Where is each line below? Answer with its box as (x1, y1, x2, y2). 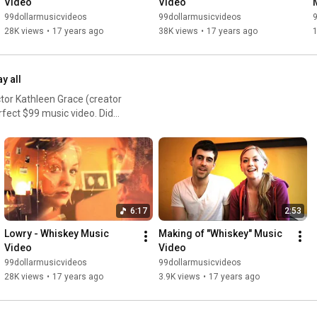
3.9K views (158, 272, 200, 282)
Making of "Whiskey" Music (158, 228, 282, 240)
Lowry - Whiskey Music (4, 228, 109, 240)
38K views (158, 26, 198, 37)
